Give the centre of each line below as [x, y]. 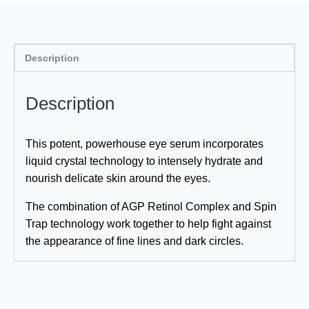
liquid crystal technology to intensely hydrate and [144, 161]
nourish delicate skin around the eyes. [118, 178]
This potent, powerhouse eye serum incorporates [144, 143]
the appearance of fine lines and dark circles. [134, 241]
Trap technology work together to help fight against [148, 223]
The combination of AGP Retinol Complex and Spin [151, 206]
